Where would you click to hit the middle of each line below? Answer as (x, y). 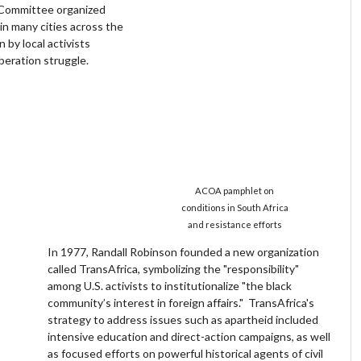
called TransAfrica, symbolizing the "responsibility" (174, 268)
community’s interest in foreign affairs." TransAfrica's (181, 302)
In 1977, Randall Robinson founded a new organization (184, 251)
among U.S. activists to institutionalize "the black (170, 285)
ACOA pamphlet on (235, 190)
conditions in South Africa (234, 207)
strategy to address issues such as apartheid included (183, 319)
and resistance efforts (234, 224)
